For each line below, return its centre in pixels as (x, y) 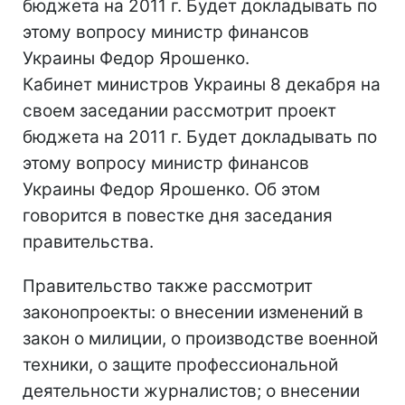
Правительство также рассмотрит (168, 286)
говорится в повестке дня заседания (178, 216)
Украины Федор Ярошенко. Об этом (171, 189)
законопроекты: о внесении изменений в (193, 312)
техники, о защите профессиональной (180, 365)
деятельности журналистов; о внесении (191, 391)
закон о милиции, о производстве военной (200, 339)
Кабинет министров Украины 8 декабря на (202, 85)
